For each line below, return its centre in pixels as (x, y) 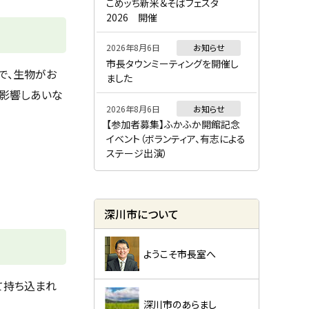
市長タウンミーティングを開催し (172, 63)
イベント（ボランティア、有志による (176, 139)
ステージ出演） (137, 153)
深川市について (141, 215)
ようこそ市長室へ (179, 254)
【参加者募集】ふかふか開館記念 (173, 124)
